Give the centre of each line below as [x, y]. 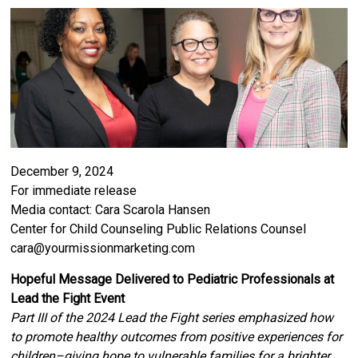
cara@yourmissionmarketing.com [103, 249]
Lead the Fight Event [68, 299]
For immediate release [74, 191]
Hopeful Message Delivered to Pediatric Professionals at [173, 280]
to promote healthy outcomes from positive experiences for [177, 337]
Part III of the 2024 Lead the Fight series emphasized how [172, 318]
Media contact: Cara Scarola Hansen [111, 210]
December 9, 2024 [62, 172]
